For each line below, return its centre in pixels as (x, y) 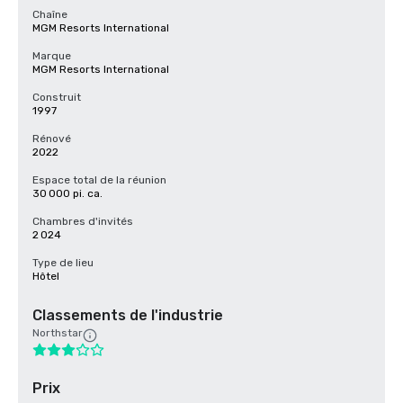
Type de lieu (63, 263)
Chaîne (50, 14)
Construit (57, 97)
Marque (52, 56)
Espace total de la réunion (99, 180)
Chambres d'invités (83, 221)
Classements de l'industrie (128, 315)
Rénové (52, 139)
